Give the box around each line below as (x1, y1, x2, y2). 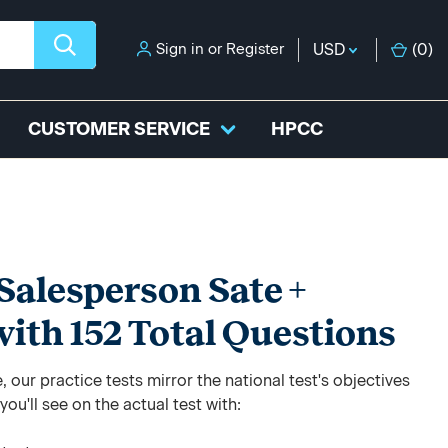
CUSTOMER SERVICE (28, 118, 210, 140)
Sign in (156, 40, 204, 58)
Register (226, 40, 284, 58)
